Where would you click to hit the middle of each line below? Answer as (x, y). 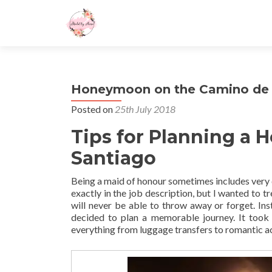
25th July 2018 (145, 109)
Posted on (93, 109)
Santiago (114, 158)
